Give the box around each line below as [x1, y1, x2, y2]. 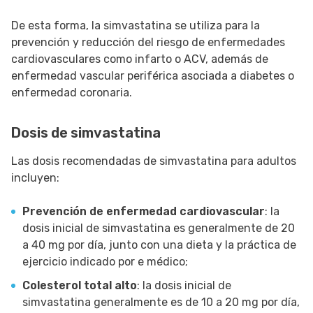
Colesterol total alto [22, 279, 137, 293]
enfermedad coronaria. [11, 86, 132, 100]
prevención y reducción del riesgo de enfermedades [11, 36, 285, 50]
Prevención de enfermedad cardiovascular [22, 205, 265, 219]
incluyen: [11, 171, 59, 185]
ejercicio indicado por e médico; [22, 255, 188, 269]
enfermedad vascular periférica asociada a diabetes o [11, 69, 294, 83]
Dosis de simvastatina [11, 124, 161, 142]
